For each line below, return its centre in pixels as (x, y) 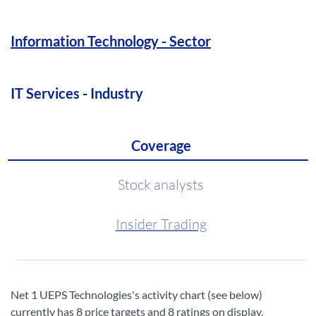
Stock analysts (161, 184)
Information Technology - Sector (111, 41)
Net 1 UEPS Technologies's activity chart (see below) (136, 294)
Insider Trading (161, 224)
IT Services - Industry (77, 93)
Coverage (161, 145)
